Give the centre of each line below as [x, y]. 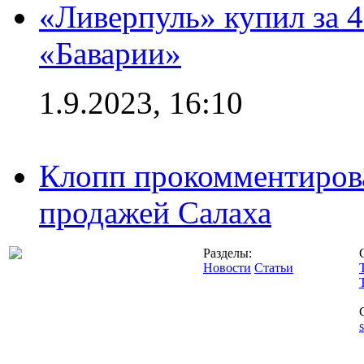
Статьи [274, 267]
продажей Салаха [155, 212]
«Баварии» [110, 53]
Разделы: [227, 253]
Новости [227, 267]
